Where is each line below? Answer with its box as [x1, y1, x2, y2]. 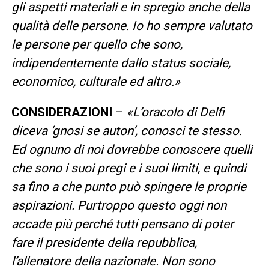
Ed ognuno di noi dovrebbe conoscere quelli [11, 142, 252, 157]
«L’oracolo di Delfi [123, 104, 225, 119]
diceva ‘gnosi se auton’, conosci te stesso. [11, 123, 242, 138]
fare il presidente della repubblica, [11, 235, 197, 250]
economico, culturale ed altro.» [11, 74, 180, 89]
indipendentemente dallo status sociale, [11, 55, 231, 70]
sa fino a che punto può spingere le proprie [11, 179, 246, 194]
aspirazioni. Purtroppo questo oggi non [11, 198, 226, 213]
